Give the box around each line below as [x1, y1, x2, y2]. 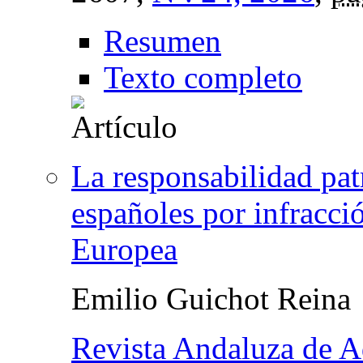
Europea [71, 231, 177, 267]
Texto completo [104, 59, 302, 95]
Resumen [104, 23, 221, 58]
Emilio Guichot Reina [71, 280, 351, 316]
